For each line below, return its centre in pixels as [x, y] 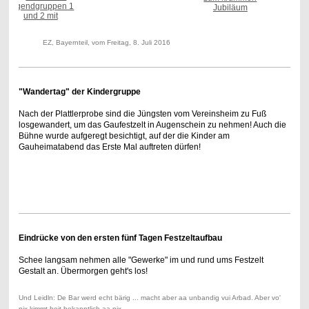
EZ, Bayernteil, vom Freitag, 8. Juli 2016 [106, 43]
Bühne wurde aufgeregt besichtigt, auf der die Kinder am [124, 136]
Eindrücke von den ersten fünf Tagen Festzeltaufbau [120, 238]
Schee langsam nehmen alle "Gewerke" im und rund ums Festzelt [141, 260]
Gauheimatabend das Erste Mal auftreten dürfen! [109, 147]
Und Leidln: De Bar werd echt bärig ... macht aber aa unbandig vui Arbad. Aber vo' [149, 298]
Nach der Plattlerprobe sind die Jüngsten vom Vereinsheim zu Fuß [142, 114]
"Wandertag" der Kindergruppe [79, 92]
